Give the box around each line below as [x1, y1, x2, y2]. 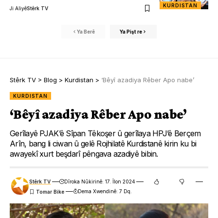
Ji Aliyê [10, 5, 27, 12]
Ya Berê [76, 28, 95, 35]
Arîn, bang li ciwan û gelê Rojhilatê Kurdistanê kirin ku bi [10, 139, 197, 149]
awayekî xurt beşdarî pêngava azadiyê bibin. [10, 149, 158, 159]
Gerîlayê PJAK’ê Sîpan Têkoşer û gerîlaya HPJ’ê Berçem [10, 128, 201, 139]
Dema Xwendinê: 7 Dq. [77, 188, 132, 195]
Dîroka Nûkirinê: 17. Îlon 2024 [64, 179, 135, 185]
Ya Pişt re [120, 28, 142, 35]
